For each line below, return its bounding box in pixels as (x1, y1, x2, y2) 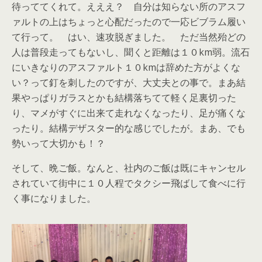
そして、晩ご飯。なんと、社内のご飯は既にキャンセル (12, 161, 246, 174)
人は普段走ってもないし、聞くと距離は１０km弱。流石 (12, 46, 250, 58)
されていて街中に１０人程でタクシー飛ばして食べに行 (12, 177, 246, 189)
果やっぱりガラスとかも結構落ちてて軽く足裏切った (12, 91, 236, 104)
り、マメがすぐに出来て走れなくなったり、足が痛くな (12, 106, 246, 119)
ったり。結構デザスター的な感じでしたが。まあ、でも (12, 122, 246, 135)
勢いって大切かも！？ (12, 137, 105, 150)
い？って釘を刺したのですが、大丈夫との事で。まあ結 (12, 76, 246, 89)
